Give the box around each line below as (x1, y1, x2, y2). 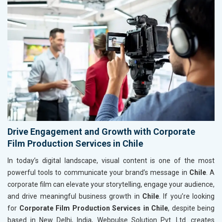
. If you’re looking (159, 192, 215, 201)
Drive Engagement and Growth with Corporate (7, 126, 195, 137)
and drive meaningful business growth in (7, 192, 142, 201)
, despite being (168, 204, 215, 213)
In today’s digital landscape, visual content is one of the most (7, 157, 215, 165)
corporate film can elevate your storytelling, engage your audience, (7, 180, 215, 189)
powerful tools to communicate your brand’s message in (7, 168, 189, 177)
